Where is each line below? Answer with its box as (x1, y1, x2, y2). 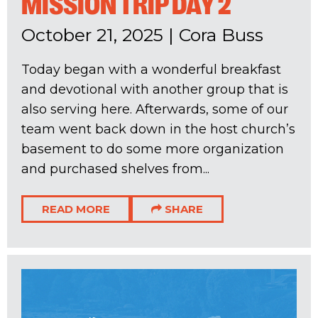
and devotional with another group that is (21, 81, 288, 97)
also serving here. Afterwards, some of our (21, 101, 288, 117)
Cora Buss (179, 23, 263, 45)
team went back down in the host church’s (21, 121, 295, 137)
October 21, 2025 (21, 23, 163, 45)
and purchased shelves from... (21, 160, 209, 177)
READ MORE (42, 202, 110, 216)
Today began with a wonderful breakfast (21, 61, 281, 77)
